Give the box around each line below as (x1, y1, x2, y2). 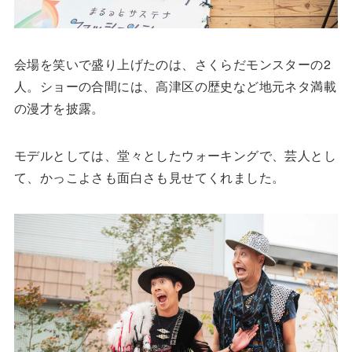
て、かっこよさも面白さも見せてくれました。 (13, 168, 285, 187)
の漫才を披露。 (13, 99, 104, 118)
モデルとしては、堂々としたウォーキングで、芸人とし (13, 146, 336, 165)
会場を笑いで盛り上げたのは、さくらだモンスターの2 (13, 55, 331, 74)
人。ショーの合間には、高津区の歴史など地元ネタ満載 (13, 77, 336, 96)
